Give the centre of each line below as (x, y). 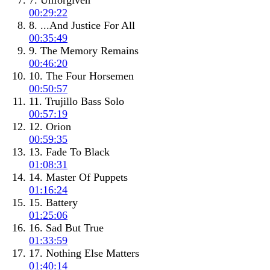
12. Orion (50, 127)
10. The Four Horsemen (81, 76)
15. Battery (53, 203)
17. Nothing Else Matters (84, 253)
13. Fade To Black (69, 152)
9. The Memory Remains (84, 51)
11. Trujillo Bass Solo (77, 102)
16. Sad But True (66, 228)
